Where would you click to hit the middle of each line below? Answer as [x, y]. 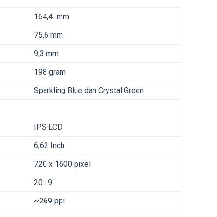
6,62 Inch [49, 146]
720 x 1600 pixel [62, 164]
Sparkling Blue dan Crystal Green [89, 91]
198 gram [50, 72]
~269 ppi [49, 201]
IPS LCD [48, 127]
